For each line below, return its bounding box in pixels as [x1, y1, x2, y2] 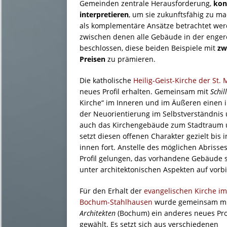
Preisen [80, 54, 105, 64]
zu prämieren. [105, 54, 156, 64]
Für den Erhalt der [80, 186, 144, 196]
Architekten [80, 208, 118, 218]
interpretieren [80, 10, 129, 20]
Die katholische [80, 75, 133, 86]
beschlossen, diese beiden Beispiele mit [80, 43, 215, 53]
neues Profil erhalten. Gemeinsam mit [80, 87, 210, 97]
